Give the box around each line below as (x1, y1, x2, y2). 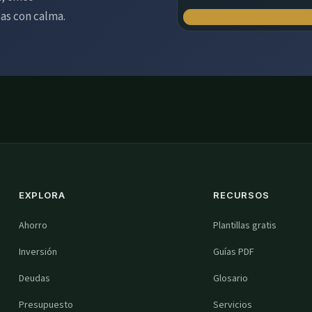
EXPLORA (18, 189, 65, 201)
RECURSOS (212, 189, 270, 201)
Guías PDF (212, 245, 254, 259)
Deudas (18, 272, 50, 286)
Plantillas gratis (212, 219, 276, 233)
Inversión (18, 245, 57, 259)
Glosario (212, 272, 248, 286)
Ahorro (18, 219, 47, 233)
